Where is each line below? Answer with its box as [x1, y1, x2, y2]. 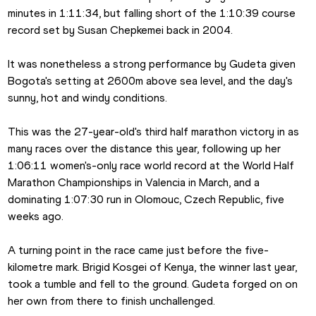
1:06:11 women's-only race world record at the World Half [8, 159, 295, 173]
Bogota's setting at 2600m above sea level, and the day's [8, 74, 293, 88]
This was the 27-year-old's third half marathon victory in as [8, 125, 300, 139]
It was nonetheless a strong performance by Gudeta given [8, 57, 296, 71]
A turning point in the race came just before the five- [8, 243, 269, 257]
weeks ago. [8, 209, 64, 224]
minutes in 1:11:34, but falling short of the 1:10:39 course [8, 6, 296, 20]
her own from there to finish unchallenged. [8, 294, 216, 308]
